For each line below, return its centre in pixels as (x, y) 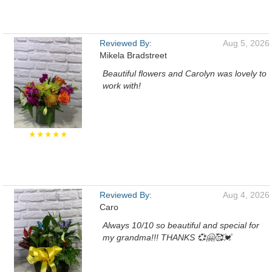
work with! (122, 86)
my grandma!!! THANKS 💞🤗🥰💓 (167, 237)
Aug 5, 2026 (246, 43)
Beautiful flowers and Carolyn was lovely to (185, 73)
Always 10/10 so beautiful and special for (181, 225)
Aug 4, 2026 (246, 195)
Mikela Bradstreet (133, 55)
